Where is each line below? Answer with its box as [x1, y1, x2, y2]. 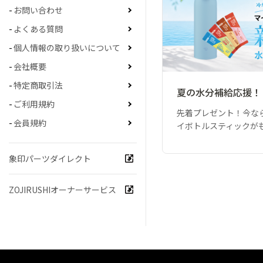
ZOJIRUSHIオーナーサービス [9, 184, 116, 196]
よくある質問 [14, 23, 63, 35]
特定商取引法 [14, 79, 63, 92]
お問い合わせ [14, 4, 63, 16]
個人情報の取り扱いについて [14, 42, 120, 54]
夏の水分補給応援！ [177, 85, 262, 99]
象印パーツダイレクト [9, 153, 91, 165]
